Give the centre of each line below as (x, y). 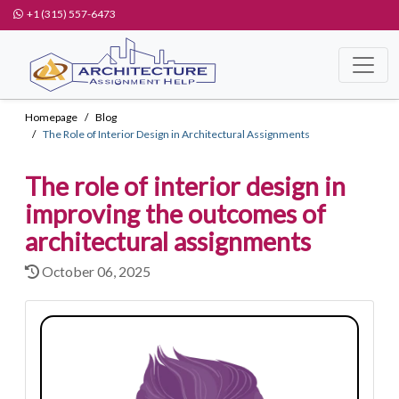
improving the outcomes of (175, 214)
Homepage (51, 117)
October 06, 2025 (95, 271)
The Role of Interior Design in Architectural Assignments (176, 134)
